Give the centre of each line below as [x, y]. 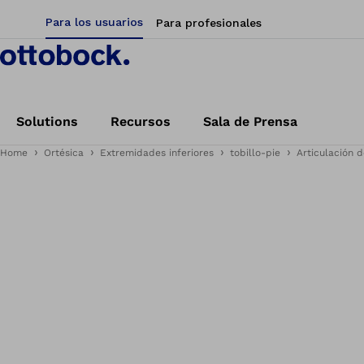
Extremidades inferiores [157, 153]
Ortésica [64, 153]
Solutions [47, 121]
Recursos [141, 121]
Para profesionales [209, 23]
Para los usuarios [94, 22]
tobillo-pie [255, 153]
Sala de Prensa [250, 121]
